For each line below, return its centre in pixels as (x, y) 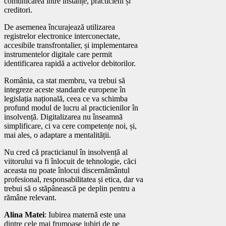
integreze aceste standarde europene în (65, 89)
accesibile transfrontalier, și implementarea (71, 45)
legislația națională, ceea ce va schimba (66, 98)
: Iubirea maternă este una (85, 214)
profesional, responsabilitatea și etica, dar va (74, 179)
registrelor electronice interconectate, (62, 36)
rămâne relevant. (30, 197)
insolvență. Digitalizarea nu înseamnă (63, 117)
